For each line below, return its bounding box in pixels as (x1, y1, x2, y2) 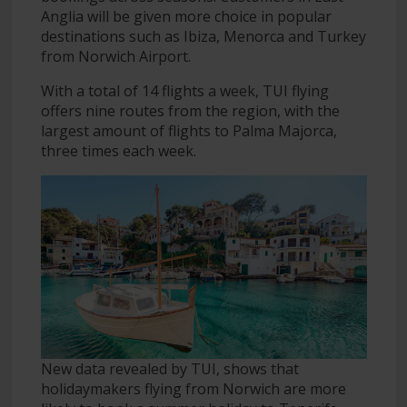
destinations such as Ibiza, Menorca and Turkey (40, 25, 366, 46)
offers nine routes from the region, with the (40, 100, 340, 121)
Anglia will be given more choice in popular (40, 5, 332, 26)
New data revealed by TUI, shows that (40, 358, 299, 379)
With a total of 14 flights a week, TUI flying (40, 80, 329, 101)
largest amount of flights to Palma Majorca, (40, 120, 337, 141)
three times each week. (40, 140, 196, 161)
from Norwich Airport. (40, 45, 191, 66)
